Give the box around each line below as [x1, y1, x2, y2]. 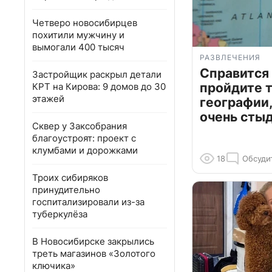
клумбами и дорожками [32, 144, 138, 156]
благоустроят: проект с [32, 132, 136, 144]
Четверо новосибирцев [32, 17, 137, 29]
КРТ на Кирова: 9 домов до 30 [32, 81, 166, 92]
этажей [32, 93, 64, 104]
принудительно [32, 184, 100, 195]
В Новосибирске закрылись [32, 236, 154, 247]
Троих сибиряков [32, 172, 108, 183]
